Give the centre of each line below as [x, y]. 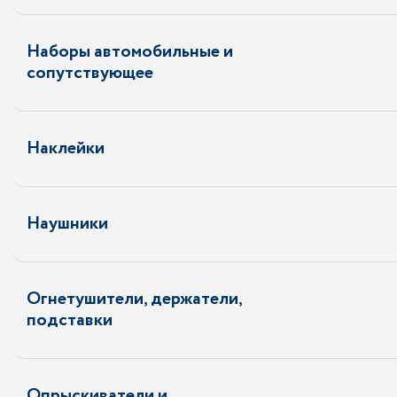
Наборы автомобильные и [130, 52]
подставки [70, 320]
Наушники [67, 224]
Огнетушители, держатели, [135, 299]
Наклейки [66, 148]
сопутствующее [90, 73]
